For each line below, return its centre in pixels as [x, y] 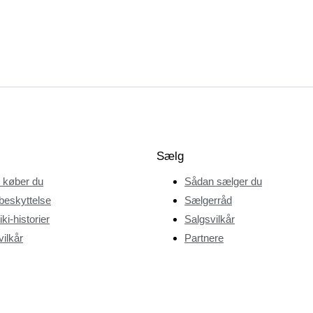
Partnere [204, 238]
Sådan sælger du [223, 181]
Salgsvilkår [210, 219]
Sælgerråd [208, 200]
